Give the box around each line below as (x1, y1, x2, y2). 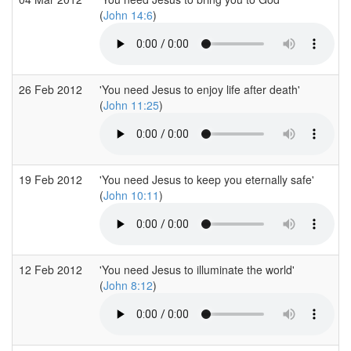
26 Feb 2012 (19, 81, 85, 97)
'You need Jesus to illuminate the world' (100, 261, 295, 277)
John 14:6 (103, 6, 153, 23)
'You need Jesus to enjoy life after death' (100, 81, 300, 97)
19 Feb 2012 (19, 171, 85, 187)
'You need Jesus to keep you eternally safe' (100, 171, 314, 187)
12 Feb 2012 (19, 261, 85, 277)
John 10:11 (103, 186, 159, 203)
